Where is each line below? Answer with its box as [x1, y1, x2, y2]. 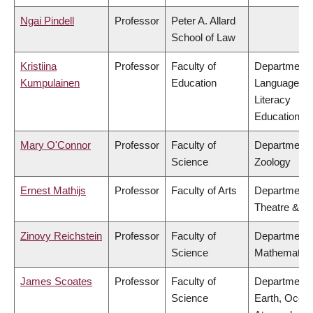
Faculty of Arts [171, 184, 237, 197]
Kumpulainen [20, 77, 80, 89]
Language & [254, 77, 309, 89]
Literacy [254, 94, 291, 106]
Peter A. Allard [171, 15, 235, 27]
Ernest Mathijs [20, 184, 86, 197]
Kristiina [20, 60, 57, 73]
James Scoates [20, 275, 92, 288]
